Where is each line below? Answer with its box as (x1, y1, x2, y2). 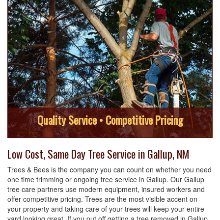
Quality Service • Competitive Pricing (37, 112, 183, 128)
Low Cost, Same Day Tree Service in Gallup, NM (7, 146, 190, 162)
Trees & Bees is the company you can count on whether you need (7, 165, 212, 174)
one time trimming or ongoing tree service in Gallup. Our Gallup (7, 174, 204, 184)
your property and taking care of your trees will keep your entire (7, 204, 204, 214)
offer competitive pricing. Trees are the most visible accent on (7, 194, 197, 204)
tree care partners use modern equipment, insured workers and (7, 184, 205, 194)
